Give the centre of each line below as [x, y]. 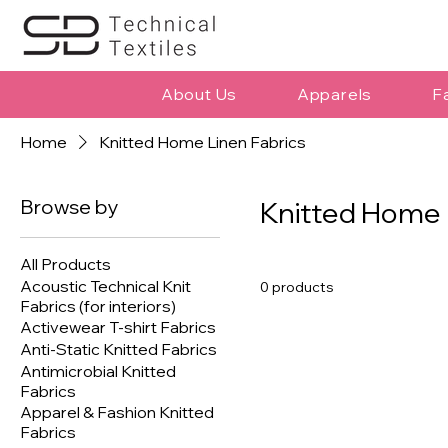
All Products [65, 264]
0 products [297, 287]
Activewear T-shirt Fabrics [118, 327]
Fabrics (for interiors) [98, 306]
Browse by [69, 207]
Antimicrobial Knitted [98, 371]
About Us [199, 94]
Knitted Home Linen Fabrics [202, 142]
